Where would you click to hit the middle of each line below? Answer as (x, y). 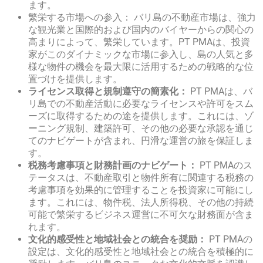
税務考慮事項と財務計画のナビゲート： (114, 166)
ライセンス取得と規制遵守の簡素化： (108, 92)
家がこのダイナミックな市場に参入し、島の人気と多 (141, 55)
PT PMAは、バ (220, 92)
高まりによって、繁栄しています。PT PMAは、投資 (139, 42)
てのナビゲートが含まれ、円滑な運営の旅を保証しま (141, 141)
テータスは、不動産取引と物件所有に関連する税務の (141, 178)
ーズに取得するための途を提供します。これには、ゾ (141, 116)
